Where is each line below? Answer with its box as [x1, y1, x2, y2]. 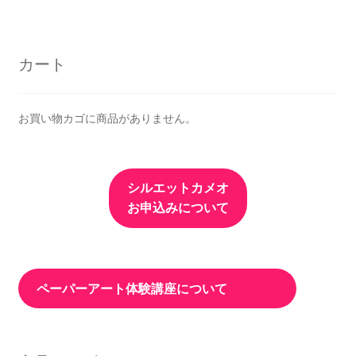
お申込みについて [127, 200, 229, 216]
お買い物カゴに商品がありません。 [17, 110, 196, 126]
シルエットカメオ [127, 180, 229, 196]
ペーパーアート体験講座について [36, 281, 278, 296]
